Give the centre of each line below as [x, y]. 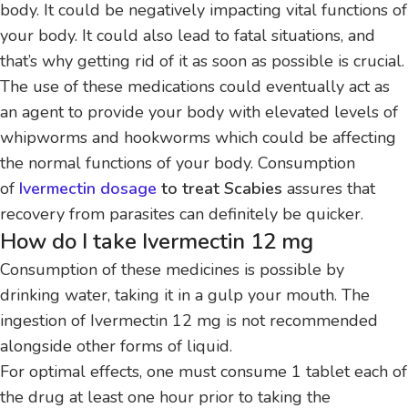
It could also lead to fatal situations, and [229, 36]
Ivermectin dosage [88, 189]
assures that [329, 189]
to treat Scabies [219, 189]
